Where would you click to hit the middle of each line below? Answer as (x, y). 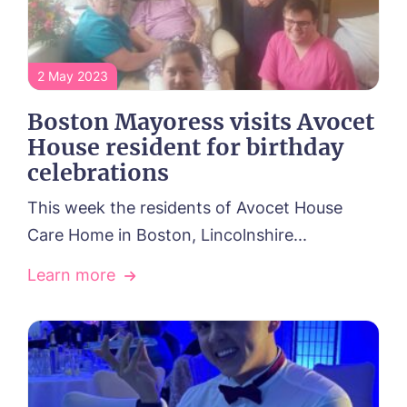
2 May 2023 (73, 75)
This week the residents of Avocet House (185, 207)
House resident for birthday (185, 147)
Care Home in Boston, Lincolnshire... (167, 234)
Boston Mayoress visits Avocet (201, 121)
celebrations (98, 172)
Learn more (71, 274)
